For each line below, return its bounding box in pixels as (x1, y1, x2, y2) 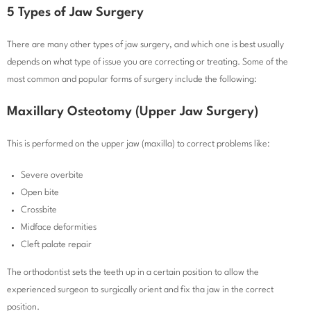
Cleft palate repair (21, 240, 92, 250)
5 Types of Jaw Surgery (7, 6, 144, 19)
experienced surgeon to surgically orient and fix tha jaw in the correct (7, 285, 274, 295)
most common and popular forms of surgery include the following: (7, 75, 257, 85)
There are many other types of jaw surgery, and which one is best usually (7, 40, 284, 50)
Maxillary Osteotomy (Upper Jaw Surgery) (7, 106, 258, 119)
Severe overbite (21, 171, 83, 180)
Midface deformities (21, 223, 96, 233)
